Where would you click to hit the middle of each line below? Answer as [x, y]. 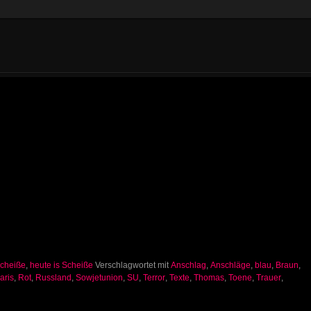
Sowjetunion [99, 277]
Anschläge [230, 265]
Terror [154, 277]
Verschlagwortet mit [132, 265]
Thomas [209, 277]
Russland [53, 277]
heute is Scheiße [61, 265]
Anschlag [188, 265]
